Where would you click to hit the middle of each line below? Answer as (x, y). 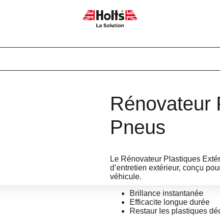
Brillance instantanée (166, 193)
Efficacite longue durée (170, 202)
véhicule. (126, 176)
